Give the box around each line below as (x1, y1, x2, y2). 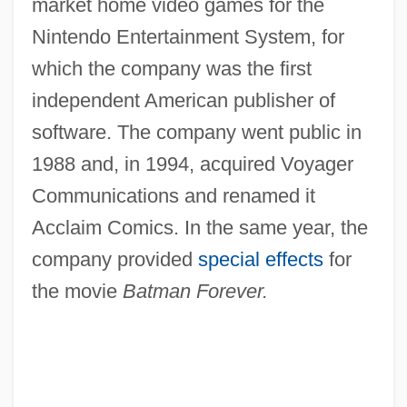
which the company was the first (31, 57, 312, 81)
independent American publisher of (31, 89, 335, 113)
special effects (197, 248, 323, 272)
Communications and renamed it (31, 184, 315, 208)
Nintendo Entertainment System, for (31, 25, 344, 49)
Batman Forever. (122, 280, 268, 303)
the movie (31, 280, 123, 303)
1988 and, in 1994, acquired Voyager (31, 153, 353, 176)
